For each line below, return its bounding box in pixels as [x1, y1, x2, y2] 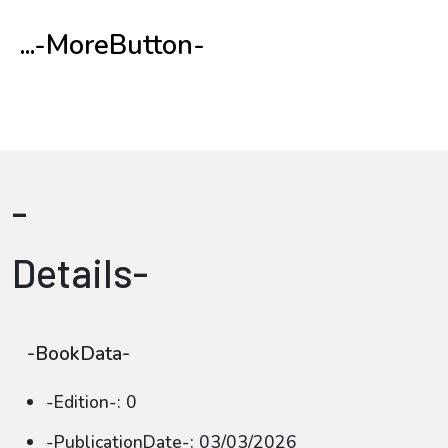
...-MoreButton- [20, 27, 205, 64]
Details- [12, 248, 148, 296]
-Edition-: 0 [46, 390, 137, 414]
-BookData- [27, 341, 130, 367]
